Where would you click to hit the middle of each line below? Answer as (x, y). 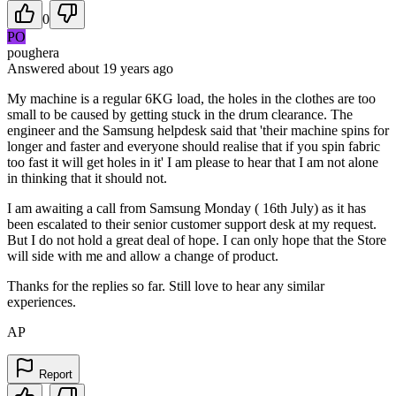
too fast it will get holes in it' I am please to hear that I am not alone (193, 162)
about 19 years (109, 68)
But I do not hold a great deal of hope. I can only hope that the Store (197, 240)
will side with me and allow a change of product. (143, 255)
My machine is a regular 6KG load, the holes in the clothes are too (191, 98)
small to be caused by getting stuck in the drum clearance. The (180, 114)
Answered (38, 68)
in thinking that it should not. (87, 178)
